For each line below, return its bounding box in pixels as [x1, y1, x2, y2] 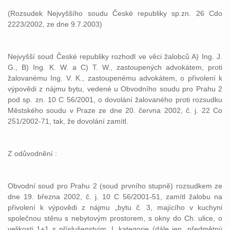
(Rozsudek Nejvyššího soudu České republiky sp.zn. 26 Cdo [8, 9, 222, 17]
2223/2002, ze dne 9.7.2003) [8, 20, 102, 28]
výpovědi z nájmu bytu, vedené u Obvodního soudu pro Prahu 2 [8, 85, 222, 93]
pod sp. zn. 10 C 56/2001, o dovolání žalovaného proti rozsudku [8, 95, 222, 104]
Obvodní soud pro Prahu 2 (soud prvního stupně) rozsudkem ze [8, 182, 222, 190]
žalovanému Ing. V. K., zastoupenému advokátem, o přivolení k [8, 74, 222, 82]
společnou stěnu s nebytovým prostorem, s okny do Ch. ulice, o [8, 214, 222, 222]
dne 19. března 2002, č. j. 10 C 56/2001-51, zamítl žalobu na [8, 193, 222, 201]
